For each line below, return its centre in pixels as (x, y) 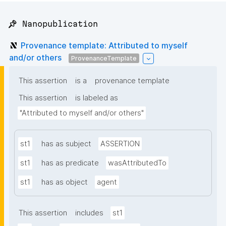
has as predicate (70, 163)
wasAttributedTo (137, 163)
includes (89, 213)
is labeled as (97, 98)
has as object (65, 182)
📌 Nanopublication (53, 24)
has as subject (66, 144)
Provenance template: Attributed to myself (104, 45)
